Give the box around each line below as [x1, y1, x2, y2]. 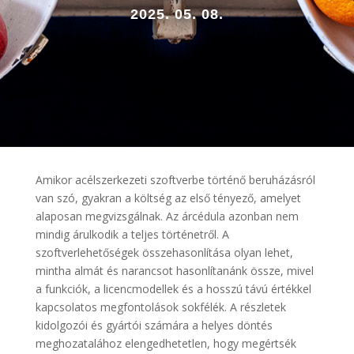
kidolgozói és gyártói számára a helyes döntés [35, 318, 273, 333]
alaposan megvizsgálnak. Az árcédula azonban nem [35, 209, 299, 224]
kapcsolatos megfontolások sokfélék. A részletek [35, 299, 286, 314]
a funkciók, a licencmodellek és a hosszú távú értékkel [35, 281, 311, 296]
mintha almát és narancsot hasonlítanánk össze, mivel [35, 263, 314, 278]
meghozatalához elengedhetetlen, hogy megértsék [35, 336, 296, 351]
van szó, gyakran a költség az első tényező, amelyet [35, 190, 301, 205]
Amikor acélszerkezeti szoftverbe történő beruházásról [35, 172, 315, 187]
